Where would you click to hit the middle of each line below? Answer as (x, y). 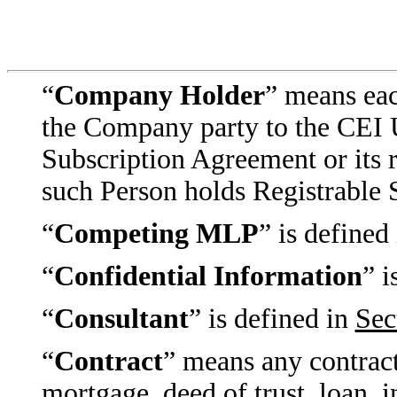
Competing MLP (156, 234)
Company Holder (159, 95)
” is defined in (272, 319)
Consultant (121, 319)
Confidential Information (208, 276)
